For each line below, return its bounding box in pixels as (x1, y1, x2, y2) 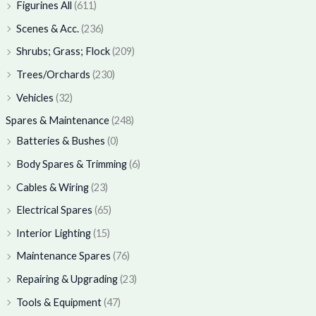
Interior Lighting (16, 226, 91, 239)
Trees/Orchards (16, 68, 90, 80)
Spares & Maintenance (5, 114, 109, 127)
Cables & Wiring (16, 181, 89, 193)
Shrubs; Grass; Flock (16, 45, 110, 58)
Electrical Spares (16, 204, 92, 217)
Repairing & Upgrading (16, 273, 118, 286)
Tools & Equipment (16, 296, 102, 308)
